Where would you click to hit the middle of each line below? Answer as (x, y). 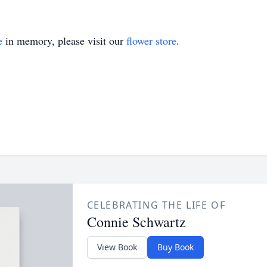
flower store (151, 41)
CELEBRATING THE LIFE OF (156, 205)
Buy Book (175, 247)
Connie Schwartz (136, 222)
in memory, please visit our (64, 41)
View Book (117, 247)
